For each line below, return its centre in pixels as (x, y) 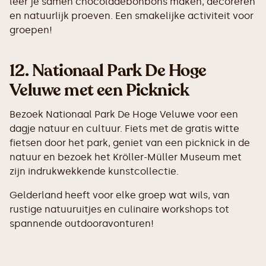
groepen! (31, 30)
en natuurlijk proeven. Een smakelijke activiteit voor (132, 16)
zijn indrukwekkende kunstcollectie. (94, 171)
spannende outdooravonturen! (82, 224)
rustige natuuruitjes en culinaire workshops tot (119, 209)
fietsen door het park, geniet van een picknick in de (130, 143)
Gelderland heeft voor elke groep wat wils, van (120, 195)
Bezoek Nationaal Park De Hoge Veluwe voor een (124, 114)
